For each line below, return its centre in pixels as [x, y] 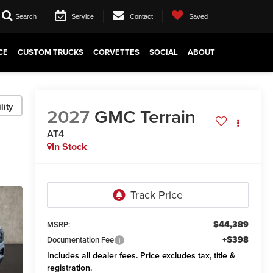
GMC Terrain [145, 117]
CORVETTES [116, 52]
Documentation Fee [80, 240]
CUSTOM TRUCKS [51, 52]
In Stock [69, 147]
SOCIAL [164, 52]
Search [26, 16]
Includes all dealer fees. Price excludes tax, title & [141, 256]
